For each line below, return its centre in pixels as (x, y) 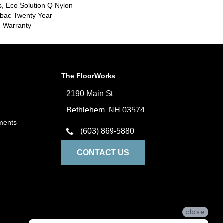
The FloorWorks (89, 76)
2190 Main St (90, 93)
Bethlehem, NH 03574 (106, 110)
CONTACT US (103, 153)
